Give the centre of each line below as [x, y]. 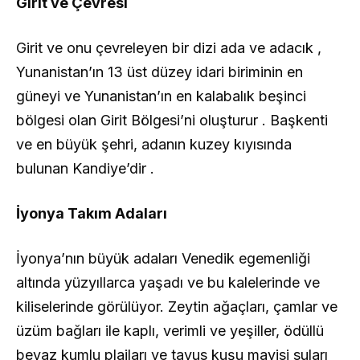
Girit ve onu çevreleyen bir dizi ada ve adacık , [169, 48]
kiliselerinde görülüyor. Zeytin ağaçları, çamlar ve [177, 307]
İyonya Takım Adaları [92, 214]
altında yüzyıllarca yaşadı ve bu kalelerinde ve [168, 283]
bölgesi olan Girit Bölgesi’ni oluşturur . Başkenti [172, 121]
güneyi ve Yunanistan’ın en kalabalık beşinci [161, 96]
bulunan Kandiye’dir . [85, 169]
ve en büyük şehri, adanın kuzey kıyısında [154, 145]
